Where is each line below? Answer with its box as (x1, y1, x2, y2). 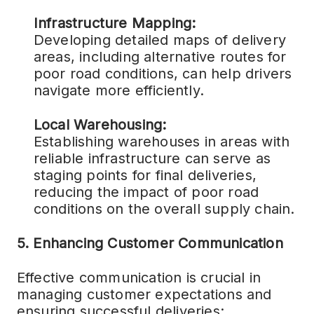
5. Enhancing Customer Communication (16, 235, 283, 252)
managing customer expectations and (16, 286, 272, 303)
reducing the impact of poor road (33, 184, 259, 200)
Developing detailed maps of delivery (33, 32, 286, 48)
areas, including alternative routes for (33, 48, 287, 65)
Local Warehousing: (33, 116, 167, 133)
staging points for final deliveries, (33, 167, 257, 184)
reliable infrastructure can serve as (33, 150, 271, 167)
